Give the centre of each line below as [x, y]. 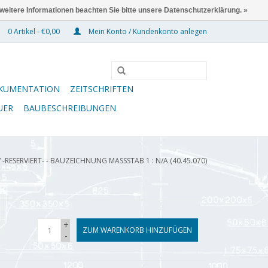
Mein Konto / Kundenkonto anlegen [147, 31]
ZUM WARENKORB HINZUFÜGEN [137, 230]
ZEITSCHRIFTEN [102, 89]
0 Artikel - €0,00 [34, 31]
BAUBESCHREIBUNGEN [70, 108]
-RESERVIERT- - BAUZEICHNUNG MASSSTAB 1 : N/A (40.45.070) [104, 161]
